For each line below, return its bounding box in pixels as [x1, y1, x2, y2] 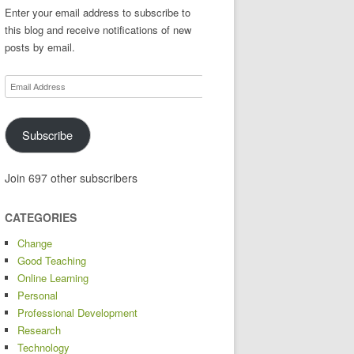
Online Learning [17, 269, 88, 285]
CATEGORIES [5, 209, 77, 225]
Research [17, 322, 61, 337]
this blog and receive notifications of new [5, 22, 191, 37]
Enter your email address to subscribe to [5, 5, 190, 20]
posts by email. [5, 40, 75, 55]
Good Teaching [17, 252, 86, 268]
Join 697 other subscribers [5, 169, 137, 186]
